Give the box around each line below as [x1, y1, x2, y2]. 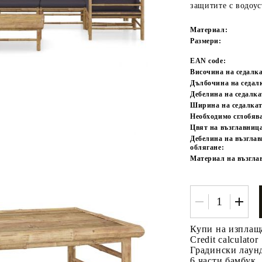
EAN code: [190, 56, 226, 65]
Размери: [190, 36, 222, 45]
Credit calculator [190, 234, 258, 244]
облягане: [190, 143, 225, 151]
